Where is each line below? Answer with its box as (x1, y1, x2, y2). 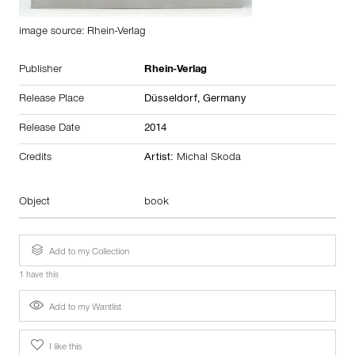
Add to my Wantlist (47, 303, 121, 313)
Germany (203, 94, 246, 105)
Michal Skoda (177, 153, 241, 164)
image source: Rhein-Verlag (19, 27, 146, 38)
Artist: (144, 153, 177, 164)
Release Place (19, 94, 84, 105)
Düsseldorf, (144, 94, 203, 105)
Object (19, 197, 50, 208)
